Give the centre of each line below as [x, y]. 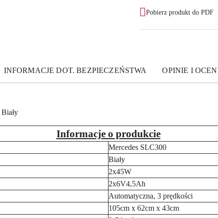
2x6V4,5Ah [127, 184]
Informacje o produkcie [108, 134]
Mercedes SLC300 [137, 147]
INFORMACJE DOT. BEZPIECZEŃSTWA [75, 70]
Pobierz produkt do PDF [180, 12]
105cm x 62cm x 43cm [144, 208]
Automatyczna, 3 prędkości [151, 196]
